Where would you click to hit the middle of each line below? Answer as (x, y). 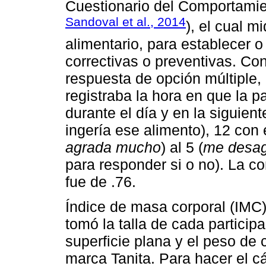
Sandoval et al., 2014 (126, 22)
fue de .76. (101, 181)
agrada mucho (113, 147)
